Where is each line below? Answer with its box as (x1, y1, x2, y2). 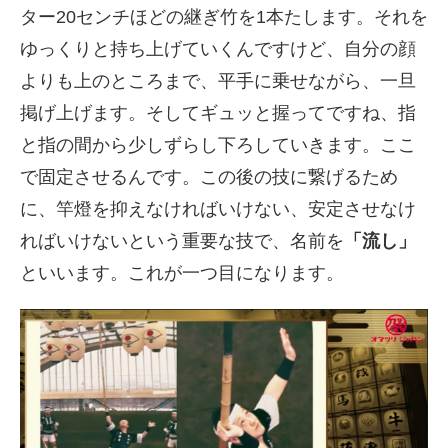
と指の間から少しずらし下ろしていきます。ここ (20, 135, 416, 156)
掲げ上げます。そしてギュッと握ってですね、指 (20, 103, 416, 124)
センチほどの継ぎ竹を (76, 7, 256, 28)
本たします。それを (266, 7, 428, 28)
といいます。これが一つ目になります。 (20, 263, 344, 284)
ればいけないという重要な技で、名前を (20, 231, 344, 252)
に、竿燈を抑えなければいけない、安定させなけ (20, 199, 416, 220)
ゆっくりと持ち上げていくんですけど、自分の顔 (20, 39, 416, 60)
